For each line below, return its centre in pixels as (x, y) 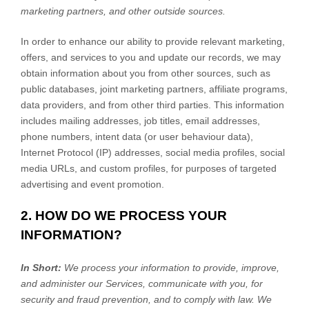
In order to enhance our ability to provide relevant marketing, (153, 41)
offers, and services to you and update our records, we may (151, 57)
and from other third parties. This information (187, 104)
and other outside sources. (167, 11)
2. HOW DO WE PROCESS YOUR (124, 215)
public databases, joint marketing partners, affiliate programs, (154, 89)
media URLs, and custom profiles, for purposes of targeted (149, 168)
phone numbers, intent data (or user (101, 136)
